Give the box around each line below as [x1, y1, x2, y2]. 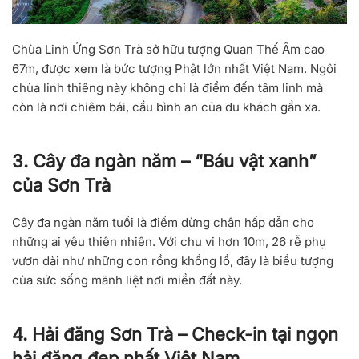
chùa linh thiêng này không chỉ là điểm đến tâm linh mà [12, 80, 323, 96]
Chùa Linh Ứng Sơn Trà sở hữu [12, 42, 188, 58]
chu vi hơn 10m [180, 234, 265, 250]
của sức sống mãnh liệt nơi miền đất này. [12, 272, 242, 288]
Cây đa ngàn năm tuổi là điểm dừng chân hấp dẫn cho [12, 215, 314, 231]
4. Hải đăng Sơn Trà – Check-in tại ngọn [12, 324, 338, 345]
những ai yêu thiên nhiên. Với [12, 234, 180, 250]
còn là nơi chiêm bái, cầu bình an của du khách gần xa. [12, 99, 321, 115]
